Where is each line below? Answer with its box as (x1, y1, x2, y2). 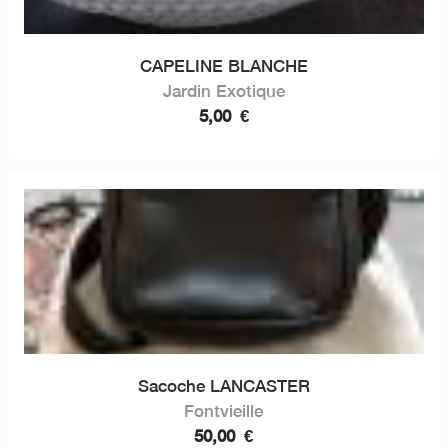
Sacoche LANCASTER (137, 375, 310, 396)
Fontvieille (184, 400, 264, 421)
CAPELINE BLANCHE (139, 55, 308, 76)
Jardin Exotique (162, 80, 285, 101)
